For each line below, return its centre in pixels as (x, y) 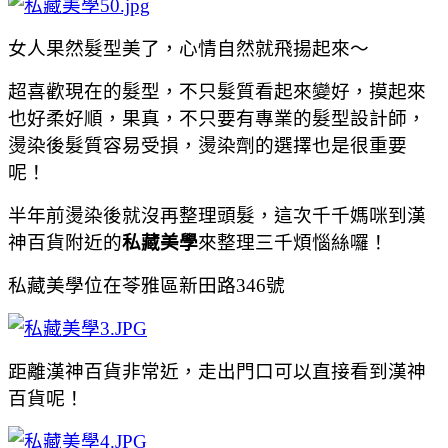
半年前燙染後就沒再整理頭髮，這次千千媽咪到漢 (217, 215)
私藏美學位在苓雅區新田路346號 (146, 285)
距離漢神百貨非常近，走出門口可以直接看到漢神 (217, 371)
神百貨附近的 (65, 242)
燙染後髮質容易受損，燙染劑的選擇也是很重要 (207, 145)
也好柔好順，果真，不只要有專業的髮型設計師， (217, 118)
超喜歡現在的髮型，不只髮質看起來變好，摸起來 (217, 91)
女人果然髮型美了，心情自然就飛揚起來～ (188, 48)
